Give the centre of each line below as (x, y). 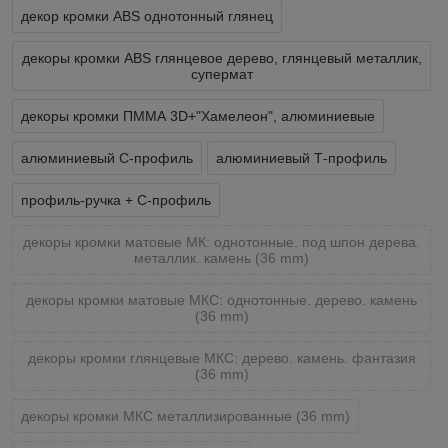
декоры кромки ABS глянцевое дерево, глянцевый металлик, (221, 57)
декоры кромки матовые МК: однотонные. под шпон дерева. (221, 241)
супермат (221, 73)
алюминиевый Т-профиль (301, 157)
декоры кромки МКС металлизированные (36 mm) (185, 415)
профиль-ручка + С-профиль (116, 199)
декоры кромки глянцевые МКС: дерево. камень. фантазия (221, 357)
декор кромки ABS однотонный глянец (147, 15)
